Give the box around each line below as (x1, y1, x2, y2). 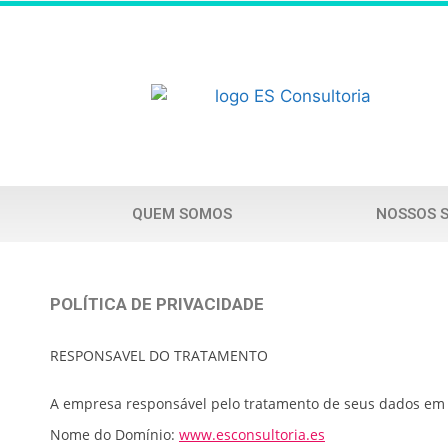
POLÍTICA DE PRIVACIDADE (50, 294, 264, 314)
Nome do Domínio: (50, 425, 179, 444)
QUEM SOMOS (132, 205, 233, 223)
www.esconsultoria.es (179, 425, 325, 444)
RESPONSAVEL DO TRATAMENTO (50, 345, 268, 365)
